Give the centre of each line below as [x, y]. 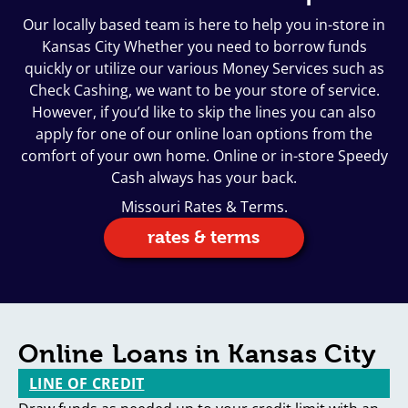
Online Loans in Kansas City [197, 354]
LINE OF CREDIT [87, 383]
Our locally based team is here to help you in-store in [204, 25]
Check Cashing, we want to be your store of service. [204, 90]
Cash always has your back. [204, 178]
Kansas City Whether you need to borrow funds [204, 46]
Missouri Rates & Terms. [204, 207]
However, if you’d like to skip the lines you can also [204, 112]
